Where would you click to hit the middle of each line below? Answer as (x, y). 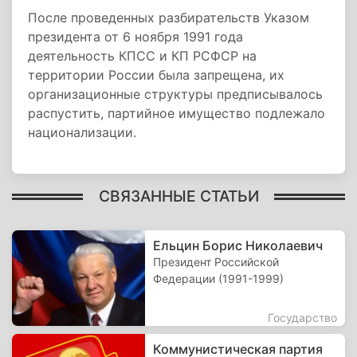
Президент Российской (216, 262)
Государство (302, 318)
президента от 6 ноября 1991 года (135, 37)
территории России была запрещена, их (156, 75)
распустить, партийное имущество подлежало (177, 113)
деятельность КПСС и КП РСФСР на (142, 56)
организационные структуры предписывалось (175, 94)
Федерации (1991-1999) (219, 279)
